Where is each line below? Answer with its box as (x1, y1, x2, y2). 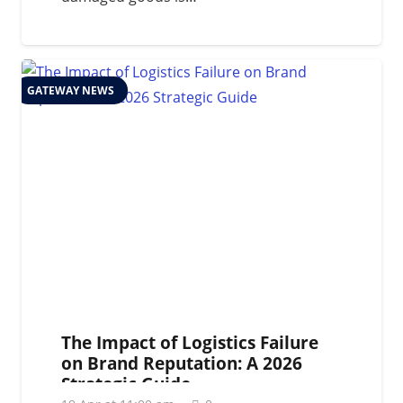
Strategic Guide (61, 371, 191, 396)
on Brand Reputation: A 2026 (61, 350, 302, 375)
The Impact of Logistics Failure (61, 329, 318, 354)
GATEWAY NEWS (27, 82, 115, 98)
